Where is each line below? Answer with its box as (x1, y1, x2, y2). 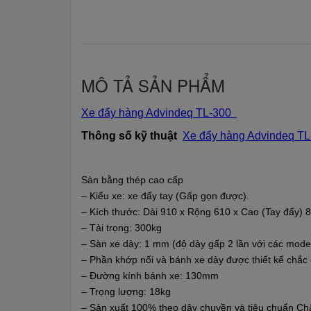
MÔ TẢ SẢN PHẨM (81, 73, 225, 97)
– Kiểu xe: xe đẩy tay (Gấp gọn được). (81, 190, 249, 201)
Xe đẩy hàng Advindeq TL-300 (81, 107, 231, 119)
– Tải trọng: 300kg (81, 222, 162, 233)
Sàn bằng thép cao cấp (81, 174, 183, 185)
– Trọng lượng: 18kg (81, 286, 171, 297)
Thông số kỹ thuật (81, 130, 183, 142)
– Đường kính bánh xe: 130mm (81, 270, 219, 281)
